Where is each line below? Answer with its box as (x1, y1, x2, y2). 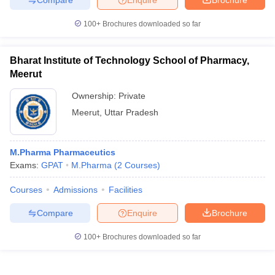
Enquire (127, 207, 157, 218)
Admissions (53, 185, 98, 195)
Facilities (109, 185, 142, 195)
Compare (36, 207, 73, 218)
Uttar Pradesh (104, 107, 158, 117)
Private (118, 91, 145, 101)
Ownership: (72, 91, 118, 101)
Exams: (10, 160, 41, 170)
